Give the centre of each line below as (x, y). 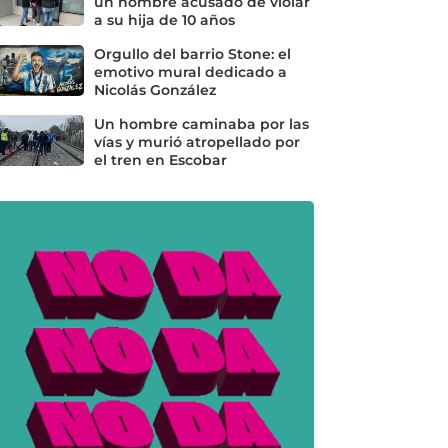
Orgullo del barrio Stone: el (192, 53)
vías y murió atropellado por (196, 141)
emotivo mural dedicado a (190, 71)
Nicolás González (154, 89)
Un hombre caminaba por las (201, 123)
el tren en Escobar (160, 159)
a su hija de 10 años (164, 19)
